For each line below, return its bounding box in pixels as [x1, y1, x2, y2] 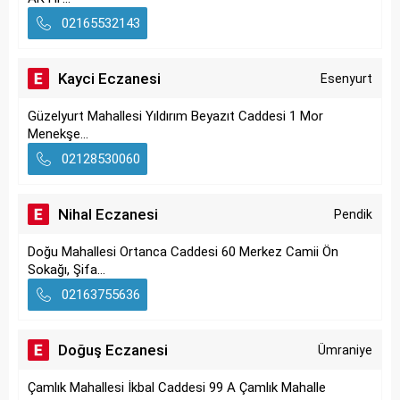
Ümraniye [318, 343, 372, 357]
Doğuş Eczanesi [58, 341, 168, 359]
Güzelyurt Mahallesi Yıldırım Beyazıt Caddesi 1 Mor [28, 108, 323, 124]
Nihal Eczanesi [58, 205, 158, 223]
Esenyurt [321, 71, 372, 86]
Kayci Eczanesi [58, 70, 161, 87]
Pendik [334, 207, 372, 221]
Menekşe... [28, 126, 88, 142]
